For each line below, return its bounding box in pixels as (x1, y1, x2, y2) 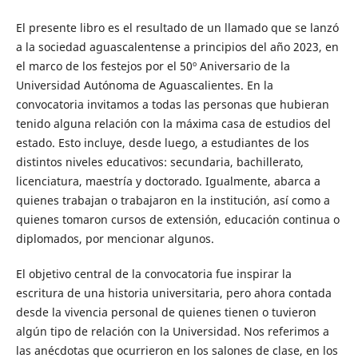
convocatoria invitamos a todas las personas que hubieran (15, 96, 329, 112)
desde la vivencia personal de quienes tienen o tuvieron (15, 304, 316, 320)
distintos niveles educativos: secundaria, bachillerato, (15, 153, 304, 169)
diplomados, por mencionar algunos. (15, 230, 217, 246)
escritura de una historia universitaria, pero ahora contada (15, 285, 332, 300)
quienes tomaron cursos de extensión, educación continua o (15, 211, 340, 227)
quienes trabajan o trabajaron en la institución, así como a (15, 192, 330, 208)
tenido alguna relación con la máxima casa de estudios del (15, 115, 331, 131)
